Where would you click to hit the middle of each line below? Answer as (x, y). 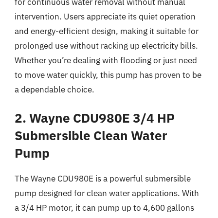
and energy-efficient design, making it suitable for (107, 31)
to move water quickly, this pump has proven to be (108, 75)
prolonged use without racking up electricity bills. (106, 45)
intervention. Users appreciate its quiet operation (105, 16)
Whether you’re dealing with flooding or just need (106, 60)
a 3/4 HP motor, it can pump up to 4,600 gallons (104, 208)
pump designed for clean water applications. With (107, 193)
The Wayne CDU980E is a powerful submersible (103, 179)
